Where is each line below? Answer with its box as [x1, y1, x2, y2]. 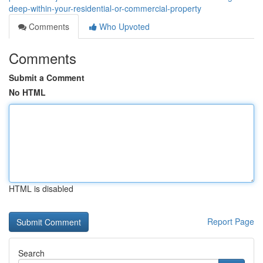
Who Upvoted [97, 21, 150, 32]
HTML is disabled [9, 183, 73, 194]
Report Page [207, 215, 254, 227]
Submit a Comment [9, 72, 85, 83]
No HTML [9, 86, 46, 98]
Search [18, 247, 45, 259]
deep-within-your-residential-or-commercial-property [9, 2, 201, 14]
